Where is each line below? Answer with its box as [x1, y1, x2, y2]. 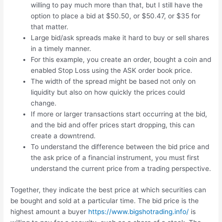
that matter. [31, 23, 69, 31]
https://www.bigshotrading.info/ [88, 207, 189, 216]
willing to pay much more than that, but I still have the [31, 1, 203, 9]
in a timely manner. [31, 45, 92, 53]
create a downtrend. [31, 132, 96, 140]
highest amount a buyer [10, 207, 89, 216]
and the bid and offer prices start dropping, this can [31, 121, 195, 129]
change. [31, 99, 57, 108]
